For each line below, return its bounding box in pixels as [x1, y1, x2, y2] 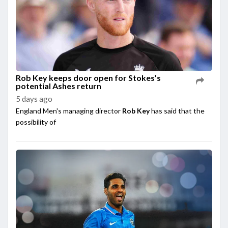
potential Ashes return [16, 80, 101, 91]
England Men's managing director [16, 106, 122, 115]
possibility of [16, 117, 56, 126]
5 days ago [16, 94, 52, 103]
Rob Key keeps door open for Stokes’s [16, 72, 161, 82]
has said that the [150, 106, 205, 115]
